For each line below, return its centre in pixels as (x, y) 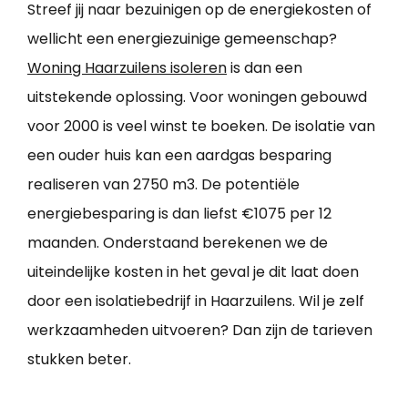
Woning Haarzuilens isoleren (127, 68)
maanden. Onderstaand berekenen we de (178, 243)
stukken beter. (79, 360)
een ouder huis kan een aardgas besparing (179, 156)
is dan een (265, 68)
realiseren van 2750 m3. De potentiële (163, 185)
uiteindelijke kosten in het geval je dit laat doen (193, 272)
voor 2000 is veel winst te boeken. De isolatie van (201, 127)
